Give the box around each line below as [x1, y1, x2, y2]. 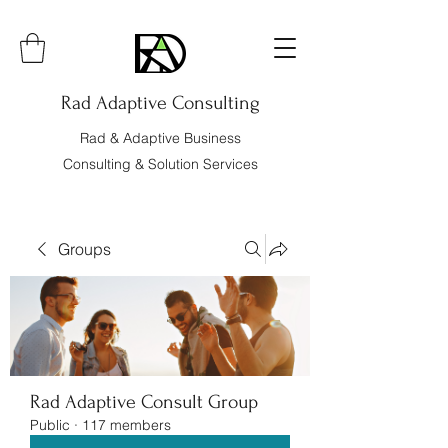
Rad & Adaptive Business [79, 128, 241, 147]
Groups [58, 238, 111, 259]
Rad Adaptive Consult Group [30, 390, 258, 413]
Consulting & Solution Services [62, 154, 258, 173]
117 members [82, 415, 171, 434]
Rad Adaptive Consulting [60, 91, 260, 114]
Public [30, 415, 70, 434]
